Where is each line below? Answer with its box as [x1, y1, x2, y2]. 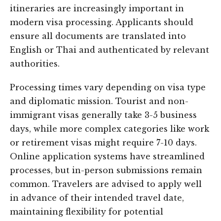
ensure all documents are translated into [10, 31, 186, 41]
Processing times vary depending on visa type [10, 82, 206, 92]
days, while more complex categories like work [10, 124, 209, 134]
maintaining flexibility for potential [10, 207, 163, 217]
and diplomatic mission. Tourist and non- [10, 96, 188, 106]
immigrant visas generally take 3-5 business [10, 110, 197, 120]
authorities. [10, 59, 60, 69]
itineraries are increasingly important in [10, 3, 184, 13]
